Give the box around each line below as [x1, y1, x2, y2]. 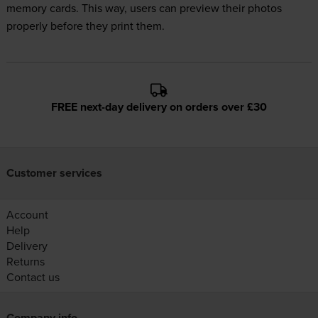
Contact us [6, 269, 60, 285]
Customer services [6, 165, 102, 181]
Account [6, 207, 48, 222]
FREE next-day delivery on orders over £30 [51, 99, 267, 115]
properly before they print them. [6, 17, 165, 33]
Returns [6, 253, 45, 269]
